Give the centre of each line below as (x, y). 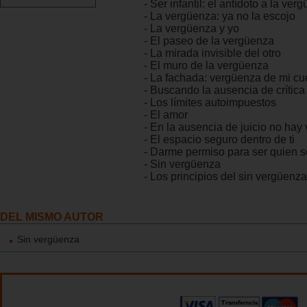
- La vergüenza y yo (192, 28)
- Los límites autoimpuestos (210, 102)
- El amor (166, 114)
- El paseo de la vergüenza (209, 40)
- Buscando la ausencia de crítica (224, 90)
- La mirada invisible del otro (212, 53)
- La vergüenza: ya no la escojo (220, 16)
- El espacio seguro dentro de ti (219, 139)
